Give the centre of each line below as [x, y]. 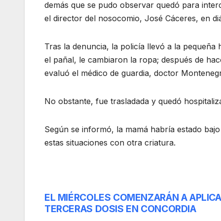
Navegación [89, 202]
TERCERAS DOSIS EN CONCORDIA [120, 209]
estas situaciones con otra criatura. [110, 143]
